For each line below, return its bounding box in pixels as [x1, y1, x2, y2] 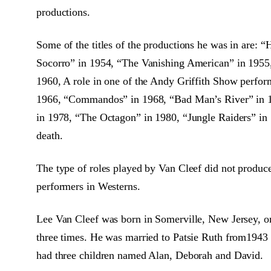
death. [36, 129, 63, 142]
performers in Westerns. [36, 180, 140, 192]
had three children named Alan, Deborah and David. [36, 249, 264, 261]
